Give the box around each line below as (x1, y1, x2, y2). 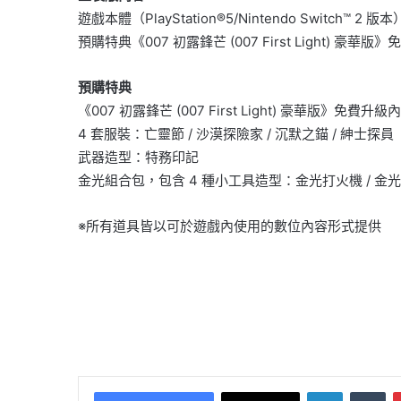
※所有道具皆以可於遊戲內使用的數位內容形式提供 (78, 217, 381, 235)
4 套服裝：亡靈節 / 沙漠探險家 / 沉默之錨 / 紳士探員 (78, 124, 394, 142)
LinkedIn (342, 383, 388, 398)
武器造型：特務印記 (78, 148, 199, 166)
